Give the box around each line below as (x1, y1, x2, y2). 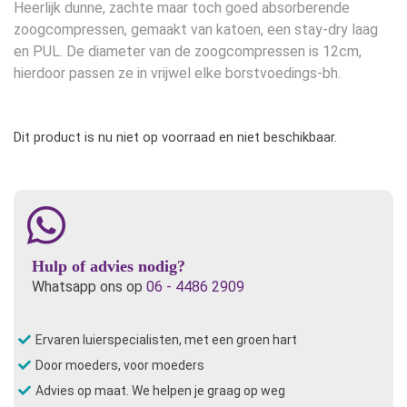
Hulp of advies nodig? (32, 256, 185, 275)
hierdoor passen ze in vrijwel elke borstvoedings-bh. (14, 64, 341, 82)
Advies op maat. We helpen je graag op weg (35, 382, 285, 398)
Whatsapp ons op (32, 277, 146, 295)
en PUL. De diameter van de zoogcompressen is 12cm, (14, 42, 362, 60)
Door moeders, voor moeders (35, 357, 204, 372)
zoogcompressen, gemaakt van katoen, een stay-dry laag (14, 20, 378, 38)
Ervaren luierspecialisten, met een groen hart (35, 332, 297, 347)
